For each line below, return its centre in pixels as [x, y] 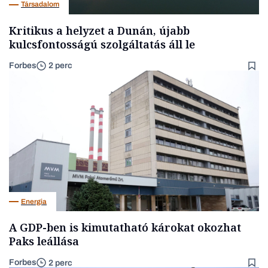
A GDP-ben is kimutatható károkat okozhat [125, 227]
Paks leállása [44, 241]
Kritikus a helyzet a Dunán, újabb [99, 30]
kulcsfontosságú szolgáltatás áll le [102, 44]
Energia [34, 201]
